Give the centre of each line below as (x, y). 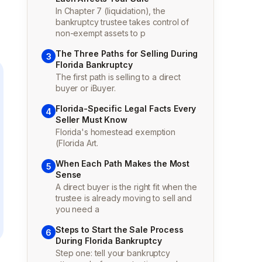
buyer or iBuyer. (86, 88)
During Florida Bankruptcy (109, 241)
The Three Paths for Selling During (127, 54)
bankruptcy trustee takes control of (123, 22)
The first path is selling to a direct (118, 77)
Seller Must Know (92, 120)
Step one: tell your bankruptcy (113, 253)
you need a (77, 209)
